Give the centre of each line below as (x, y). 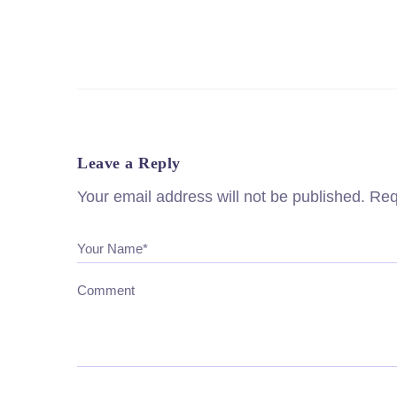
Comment (106, 291)
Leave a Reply (129, 163)
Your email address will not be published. (221, 197)
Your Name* (113, 249)
